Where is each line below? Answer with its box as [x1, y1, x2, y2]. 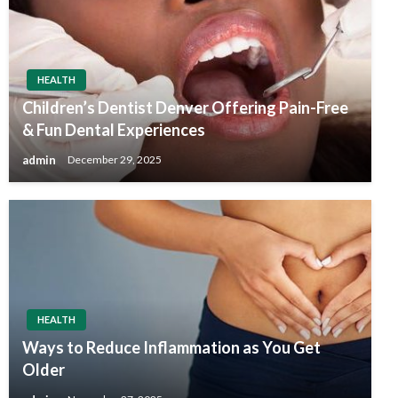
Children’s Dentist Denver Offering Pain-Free [22, 97, 348, 117]
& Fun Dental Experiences [22, 119, 205, 139]
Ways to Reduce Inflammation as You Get [22, 337, 321, 357]
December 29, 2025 [68, 153, 162, 167]
